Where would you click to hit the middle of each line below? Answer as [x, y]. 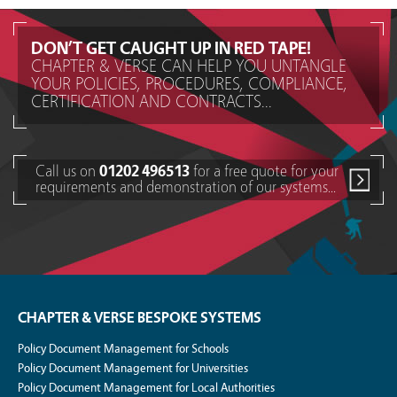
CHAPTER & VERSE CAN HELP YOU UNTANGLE [189, 66]
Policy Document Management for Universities [133, 369]
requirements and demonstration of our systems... [186, 187]
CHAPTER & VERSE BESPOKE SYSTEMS [140, 318]
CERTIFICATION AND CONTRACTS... [152, 101]
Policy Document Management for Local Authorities [146, 388]
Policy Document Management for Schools [123, 349]
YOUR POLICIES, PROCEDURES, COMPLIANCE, [189, 84]
